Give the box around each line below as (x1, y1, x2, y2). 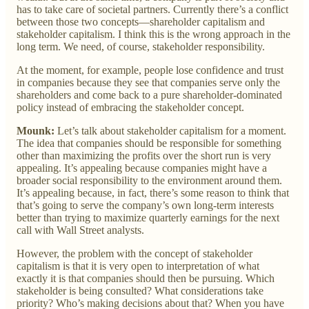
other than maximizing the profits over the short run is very (17, 149, 271, 161)
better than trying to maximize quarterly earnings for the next (17, 211, 279, 223)
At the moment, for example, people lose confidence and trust (17, 63, 283, 76)
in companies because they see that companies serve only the (17, 76, 280, 88)
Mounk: (17, 124, 57, 137)
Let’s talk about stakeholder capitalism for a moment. (57, 124, 286, 137)
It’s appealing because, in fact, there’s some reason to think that (17, 186, 289, 199)
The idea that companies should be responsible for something (17, 137, 281, 149)
